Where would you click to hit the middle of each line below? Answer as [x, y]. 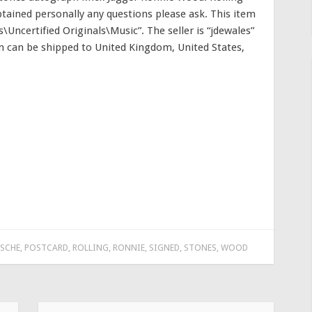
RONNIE [128, 248]
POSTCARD [46, 248]
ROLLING [90, 248]
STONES [200, 248]
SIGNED [164, 248]
